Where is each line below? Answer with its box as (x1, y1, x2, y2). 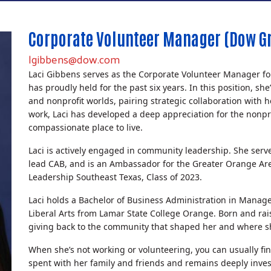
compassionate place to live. (28, 122, 143, 133)
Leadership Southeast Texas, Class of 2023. (28, 171, 202, 183)
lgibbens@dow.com (28, 49, 120, 69)
